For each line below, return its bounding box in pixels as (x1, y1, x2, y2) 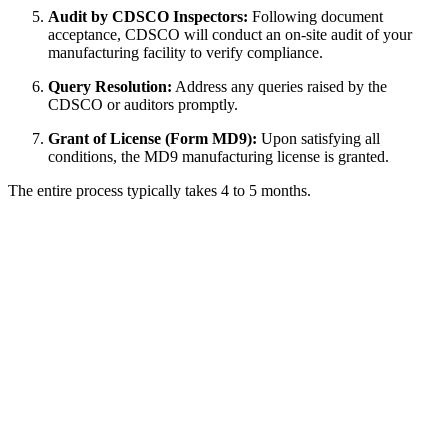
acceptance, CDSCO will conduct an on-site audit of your (48, 26, 412, 44)
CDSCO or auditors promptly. (48, 96, 238, 114)
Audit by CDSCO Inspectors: (48, 8, 248, 26)
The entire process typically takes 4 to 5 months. (8, 182, 311, 200)
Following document (248, 8, 383, 26)
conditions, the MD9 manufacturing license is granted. (48, 148, 389, 166)
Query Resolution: (48, 78, 172, 96)
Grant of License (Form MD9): (48, 130, 257, 148)
